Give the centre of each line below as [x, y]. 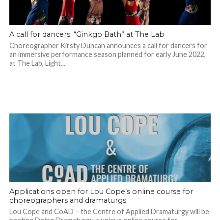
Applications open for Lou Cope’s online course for [101, 192]
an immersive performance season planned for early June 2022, [107, 55]
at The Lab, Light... [37, 63]
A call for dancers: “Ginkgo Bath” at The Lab [87, 35]
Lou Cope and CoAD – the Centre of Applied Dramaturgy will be [109, 212]
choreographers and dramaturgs [68, 201]
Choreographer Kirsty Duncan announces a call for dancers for [108, 46]
